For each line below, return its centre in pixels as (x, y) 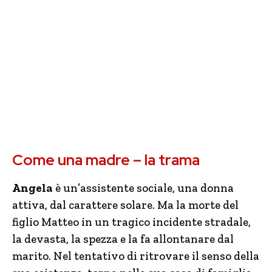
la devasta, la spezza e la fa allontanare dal (123, 239)
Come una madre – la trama (106, 160)
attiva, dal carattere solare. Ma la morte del (125, 205)
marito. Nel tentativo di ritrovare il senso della (136, 256)
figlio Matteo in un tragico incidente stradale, (131, 222)
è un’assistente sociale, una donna (143, 188)
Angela (32, 188)
